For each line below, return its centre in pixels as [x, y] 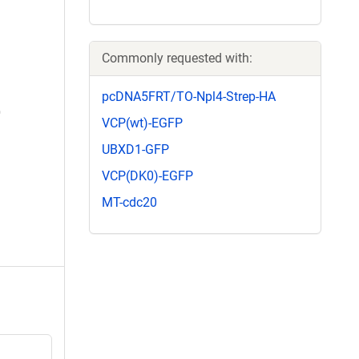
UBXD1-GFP [135, 149]
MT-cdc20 [129, 203]
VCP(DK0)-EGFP [147, 176]
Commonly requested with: [177, 58]
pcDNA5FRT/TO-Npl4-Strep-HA [189, 96]
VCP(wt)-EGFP [142, 123]
